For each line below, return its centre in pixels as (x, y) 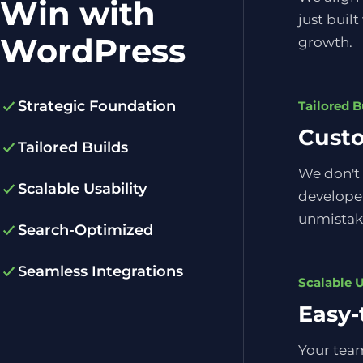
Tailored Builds (73, 147)
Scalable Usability (82, 188)
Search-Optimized (85, 230)
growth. (326, 43)
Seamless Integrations (100, 271)
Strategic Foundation (97, 106)
